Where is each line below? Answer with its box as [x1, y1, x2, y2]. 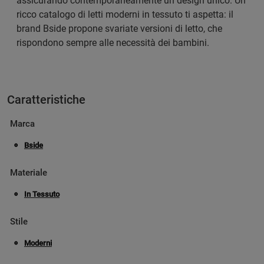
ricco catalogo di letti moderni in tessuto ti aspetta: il [16, 8, 233, 20]
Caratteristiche [7, 92, 85, 107]
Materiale [10, 167, 47, 178]
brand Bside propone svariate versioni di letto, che [16, 22, 222, 34]
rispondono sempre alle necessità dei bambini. [16, 37, 209, 48]
